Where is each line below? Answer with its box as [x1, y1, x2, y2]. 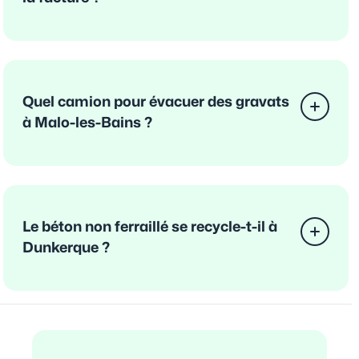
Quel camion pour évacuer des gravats [22, 95, 289, 109]
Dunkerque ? [22, 240, 110, 255]
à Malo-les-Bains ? [22, 115, 152, 130]
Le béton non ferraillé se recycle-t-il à [22, 220, 277, 234]
